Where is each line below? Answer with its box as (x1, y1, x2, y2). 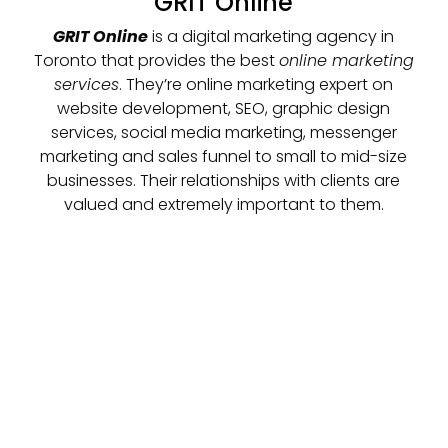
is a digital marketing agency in (148, 25, 395, 49)
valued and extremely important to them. (63, 193, 384, 217)
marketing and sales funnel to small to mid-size (40, 145, 408, 169)
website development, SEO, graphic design (57, 97, 391, 121)
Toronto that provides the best (33, 49, 279, 73)
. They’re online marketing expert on (119, 73, 394, 97)
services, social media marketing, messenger (50, 121, 397, 145)
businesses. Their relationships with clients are (47, 169, 401, 193)
